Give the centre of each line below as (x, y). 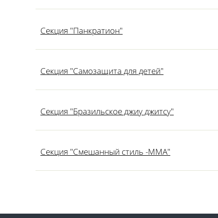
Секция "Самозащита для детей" (102, 71)
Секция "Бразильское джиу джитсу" (107, 111)
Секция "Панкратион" (82, 30)
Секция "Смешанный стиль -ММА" (105, 152)
